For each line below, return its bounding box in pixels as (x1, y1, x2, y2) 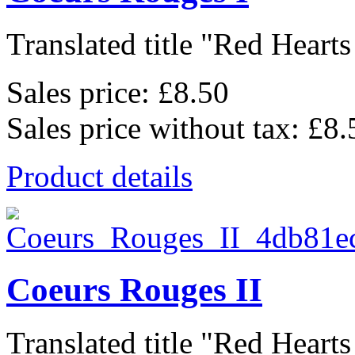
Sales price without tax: (6, 110, 307, 145)
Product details (6, 158, 193, 193)
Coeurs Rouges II (6, 271, 262, 309)
